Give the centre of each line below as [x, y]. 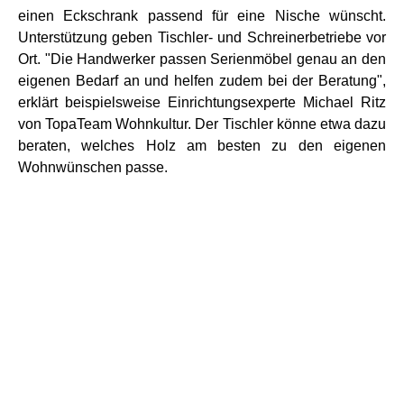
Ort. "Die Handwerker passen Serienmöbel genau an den [202, 59]
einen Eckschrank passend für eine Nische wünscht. [202, 15]
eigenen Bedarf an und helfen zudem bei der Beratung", [202, 80]
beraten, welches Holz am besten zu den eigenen [202, 145]
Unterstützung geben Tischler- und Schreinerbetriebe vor [202, 37]
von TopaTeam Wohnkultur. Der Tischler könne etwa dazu [202, 124]
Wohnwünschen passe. [95, 167]
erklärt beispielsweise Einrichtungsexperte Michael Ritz [202, 102]
